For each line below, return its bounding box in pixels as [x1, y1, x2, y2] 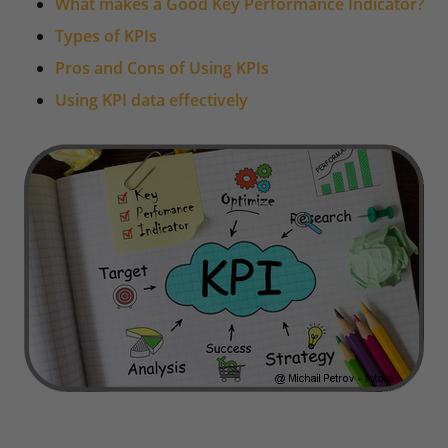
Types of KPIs [55, 25, 157, 47]
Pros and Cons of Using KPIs [55, 57, 269, 79]
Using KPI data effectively [55, 89, 248, 111]
